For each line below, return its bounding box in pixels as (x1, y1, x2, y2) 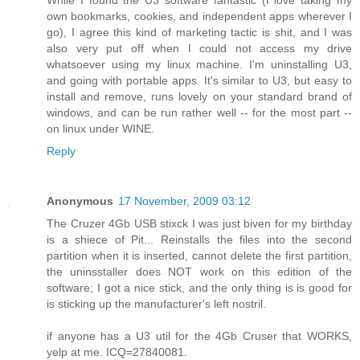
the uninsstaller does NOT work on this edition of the (47, 265, 352, 279)
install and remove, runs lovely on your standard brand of (47, 90, 352, 104)
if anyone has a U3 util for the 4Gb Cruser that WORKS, (47, 329, 352, 343)
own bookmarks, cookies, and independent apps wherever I (47, 10, 352, 23)
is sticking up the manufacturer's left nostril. (47, 297, 266, 311)
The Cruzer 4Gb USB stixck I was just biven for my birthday (47, 217, 352, 231)
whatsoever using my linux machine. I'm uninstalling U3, (47, 58, 352, 72)
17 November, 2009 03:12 (118, 194, 251, 208)
